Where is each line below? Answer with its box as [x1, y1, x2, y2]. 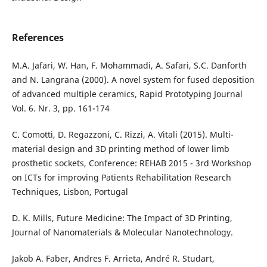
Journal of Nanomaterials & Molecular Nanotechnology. [11, 226, 233, 238]
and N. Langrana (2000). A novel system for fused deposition [11, 74, 254, 86]
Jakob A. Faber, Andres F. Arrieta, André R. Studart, [11, 253, 215, 265]
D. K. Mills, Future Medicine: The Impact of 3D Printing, [11, 212, 232, 224]
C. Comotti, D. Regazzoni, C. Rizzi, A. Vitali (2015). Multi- [11, 129, 234, 141]
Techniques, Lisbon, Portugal [11, 186, 128, 198]
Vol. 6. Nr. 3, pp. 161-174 [11, 103, 110, 114]
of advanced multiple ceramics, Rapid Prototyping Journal [11, 88, 243, 100]
